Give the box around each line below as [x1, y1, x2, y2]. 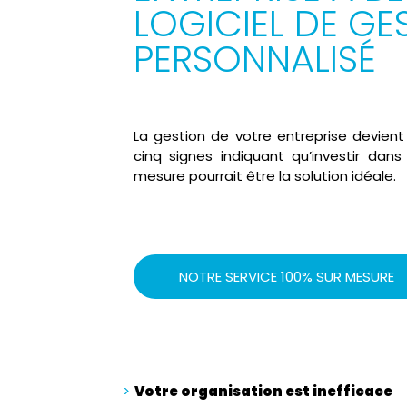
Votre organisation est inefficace [134, 382, 392, 402]
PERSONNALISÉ [134, 33, 376, 84]
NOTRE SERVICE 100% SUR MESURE [179, 267, 394, 287]
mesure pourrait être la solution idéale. [134, 166, 396, 186]
